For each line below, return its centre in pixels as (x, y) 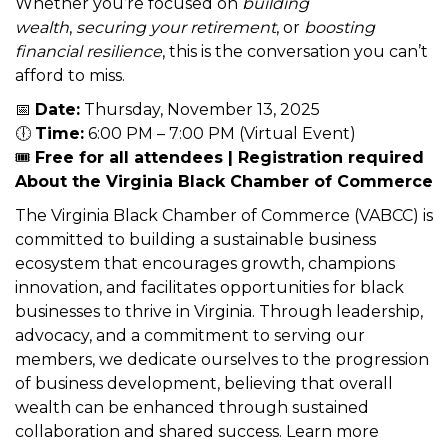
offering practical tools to (309, 36)
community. (94, 84)
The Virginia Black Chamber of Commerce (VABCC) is (224, 330)
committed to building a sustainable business (195, 354)
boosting (339, 142)
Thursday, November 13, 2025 (200, 224)
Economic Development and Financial (211, 12)
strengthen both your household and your (219, 60)
